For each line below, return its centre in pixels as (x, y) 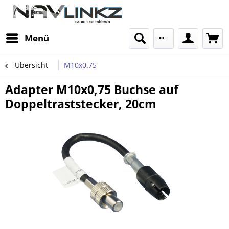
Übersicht (31, 65)
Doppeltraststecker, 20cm (81, 104)
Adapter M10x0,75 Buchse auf (92, 89)
